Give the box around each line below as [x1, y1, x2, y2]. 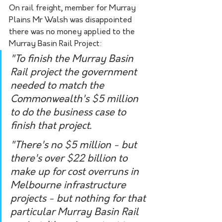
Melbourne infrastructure [10, 180, 128, 191]
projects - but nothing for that [10, 194, 148, 204]
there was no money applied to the [9, 28, 137, 36]
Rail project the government [10, 67, 139, 78]
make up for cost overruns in [10, 167, 141, 177]
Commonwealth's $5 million [10, 94, 141, 105]
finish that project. [10, 121, 97, 131]
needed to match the [10, 81, 107, 91]
